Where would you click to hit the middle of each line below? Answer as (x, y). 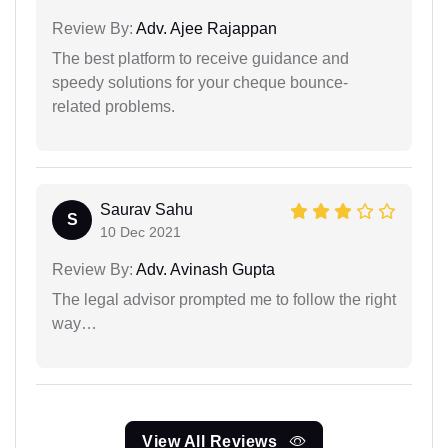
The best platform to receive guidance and (200, 58)
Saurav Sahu (146, 209)
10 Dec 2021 (140, 231)
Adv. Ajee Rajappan (205, 28)
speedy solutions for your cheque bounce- (200, 82)
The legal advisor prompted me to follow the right (224, 299)
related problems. (113, 106)
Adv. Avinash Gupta (204, 269)
